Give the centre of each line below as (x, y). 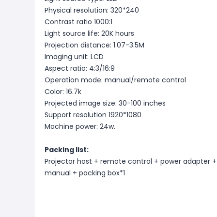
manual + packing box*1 (85, 173)
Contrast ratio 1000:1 (78, 22)
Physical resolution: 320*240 (92, 10)
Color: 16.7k (63, 92)
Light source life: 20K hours (89, 33)
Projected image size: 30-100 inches (105, 103)
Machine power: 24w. (80, 126)
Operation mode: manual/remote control (115, 80)
